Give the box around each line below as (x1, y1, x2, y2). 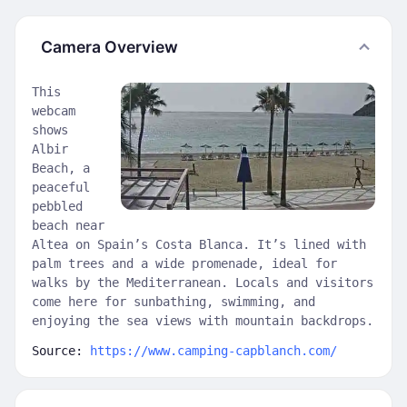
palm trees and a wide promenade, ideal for (32, 256, 337, 271)
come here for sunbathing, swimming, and (32, 294, 315, 309)
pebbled (32, 199, 83, 213)
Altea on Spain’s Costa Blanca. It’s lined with (32, 237, 366, 252)
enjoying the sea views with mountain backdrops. (32, 313, 373, 328)
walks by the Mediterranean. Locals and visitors (32, 275, 373, 290)
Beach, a (32, 161, 90, 175)
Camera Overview (41, 37, 178, 56)
